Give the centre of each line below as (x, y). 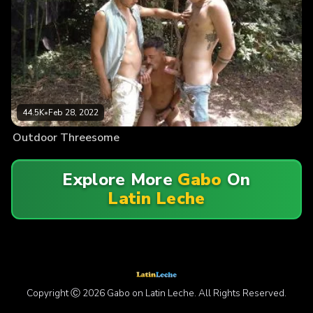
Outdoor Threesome (66, 138)
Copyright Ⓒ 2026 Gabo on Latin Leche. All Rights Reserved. (156, 293)
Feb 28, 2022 (73, 113)
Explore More (120, 180)
